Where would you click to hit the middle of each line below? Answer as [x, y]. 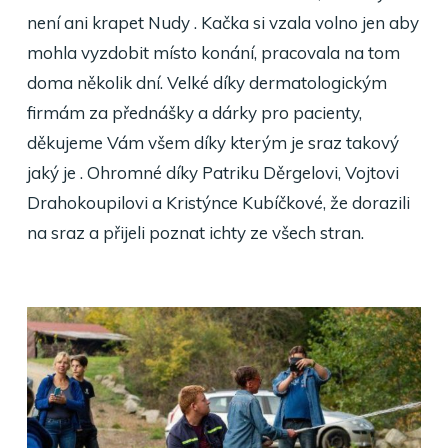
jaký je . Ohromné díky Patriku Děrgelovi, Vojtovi [212, 172]
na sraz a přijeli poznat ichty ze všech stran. [195, 232]
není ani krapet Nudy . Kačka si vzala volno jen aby [222, 22]
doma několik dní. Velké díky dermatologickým [206, 82]
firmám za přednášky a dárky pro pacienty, [194, 112]
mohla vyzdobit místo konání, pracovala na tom [213, 52]
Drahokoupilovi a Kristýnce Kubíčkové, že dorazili [218, 202]
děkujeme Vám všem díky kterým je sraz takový [212, 142]
